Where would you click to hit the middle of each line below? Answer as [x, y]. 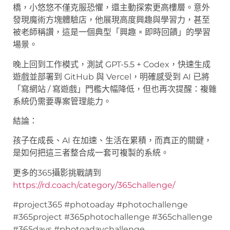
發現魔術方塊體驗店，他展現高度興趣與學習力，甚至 [111, 20]
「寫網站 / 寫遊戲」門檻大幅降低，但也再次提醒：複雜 [115, 89]
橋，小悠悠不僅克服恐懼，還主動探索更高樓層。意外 [111, 8]
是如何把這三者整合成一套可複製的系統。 [91, 153]
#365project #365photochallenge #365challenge [113, 217]
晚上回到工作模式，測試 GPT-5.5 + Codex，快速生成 [112, 64]
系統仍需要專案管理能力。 [62, 101]
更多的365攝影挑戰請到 [57, 172]
